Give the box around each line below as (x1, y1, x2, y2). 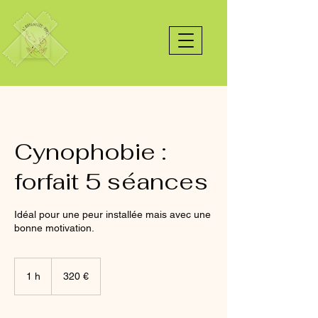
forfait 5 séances (14, 167, 208, 196)
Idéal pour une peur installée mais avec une (14, 209, 211, 220)
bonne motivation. (14, 222, 94, 234)
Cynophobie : (14, 137, 167, 166)
